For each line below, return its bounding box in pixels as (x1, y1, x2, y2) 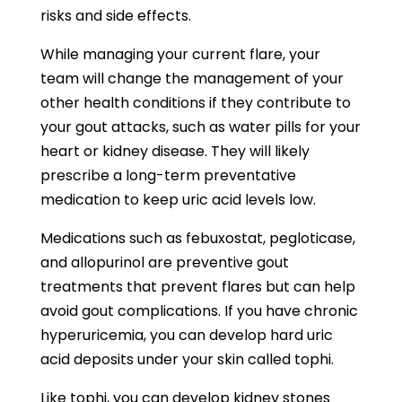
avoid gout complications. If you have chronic (39, 301, 358, 321)
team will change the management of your (39, 68, 344, 89)
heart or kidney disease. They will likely (39, 141, 310, 162)
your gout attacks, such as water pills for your (39, 117, 361, 137)
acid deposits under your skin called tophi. (39, 349, 334, 370)
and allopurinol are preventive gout (39, 252, 289, 273)
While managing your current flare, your (39, 44, 320, 65)
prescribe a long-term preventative (39, 165, 296, 186)
